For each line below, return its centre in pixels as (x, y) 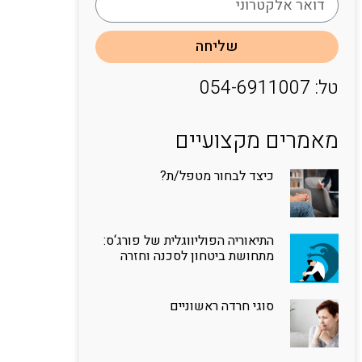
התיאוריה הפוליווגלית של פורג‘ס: (188, 241)
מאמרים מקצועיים (257, 141)
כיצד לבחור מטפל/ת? (217, 177)
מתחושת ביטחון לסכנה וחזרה (197, 257)
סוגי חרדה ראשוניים (221, 306)
